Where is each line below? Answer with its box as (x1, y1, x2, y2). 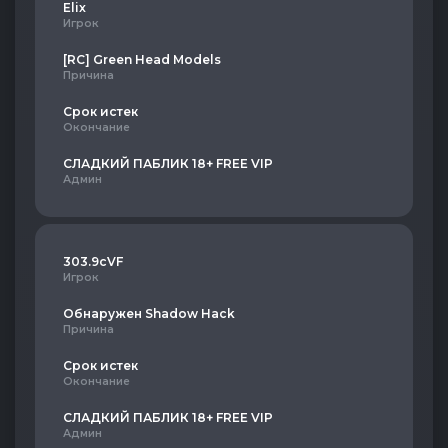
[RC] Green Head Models (63, 52, 221, 67)
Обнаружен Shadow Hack (63, 306, 235, 321)
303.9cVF (63, 254, 123, 269)
